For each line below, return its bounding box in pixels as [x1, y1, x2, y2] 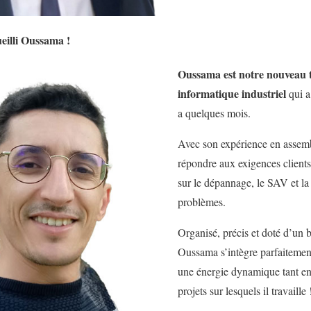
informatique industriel [178, 85, 289, 102]
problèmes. [178, 194, 226, 210]
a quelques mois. [178, 106, 251, 121]
